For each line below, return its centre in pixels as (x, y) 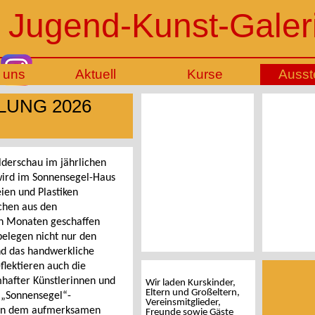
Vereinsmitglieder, (183, 303)
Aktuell (96, 74)
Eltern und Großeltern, (193, 293)
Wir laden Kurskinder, (191, 283)
